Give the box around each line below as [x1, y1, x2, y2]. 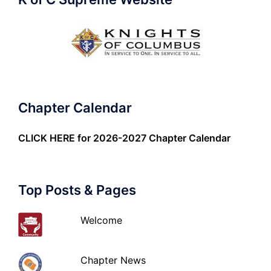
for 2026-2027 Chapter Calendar [75, 131, 230, 144]
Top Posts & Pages [18, 181, 136, 198]
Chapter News [80, 253, 146, 266]
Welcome [80, 214, 123, 226]
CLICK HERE [18, 131, 75, 144]
